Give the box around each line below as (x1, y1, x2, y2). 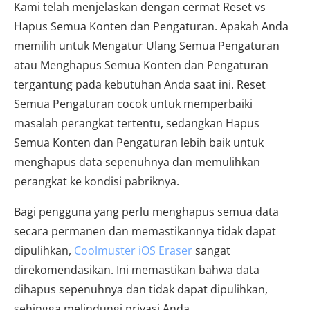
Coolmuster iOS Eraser (74, 243, 192, 259)
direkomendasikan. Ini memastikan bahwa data (14, 262, 259, 278)
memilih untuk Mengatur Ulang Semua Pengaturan (14, 38, 280, 54)
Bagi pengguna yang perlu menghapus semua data (14, 204, 279, 220)
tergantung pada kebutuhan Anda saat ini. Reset (14, 77, 266, 93)
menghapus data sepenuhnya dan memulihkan (14, 154, 260, 170)
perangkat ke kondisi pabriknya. (14, 174, 179, 190)
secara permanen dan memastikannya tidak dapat (14, 224, 276, 239)
